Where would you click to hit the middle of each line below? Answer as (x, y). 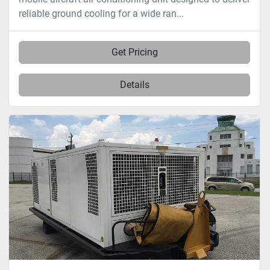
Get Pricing (134, 52)
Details (134, 85)
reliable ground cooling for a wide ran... (101, 14)
